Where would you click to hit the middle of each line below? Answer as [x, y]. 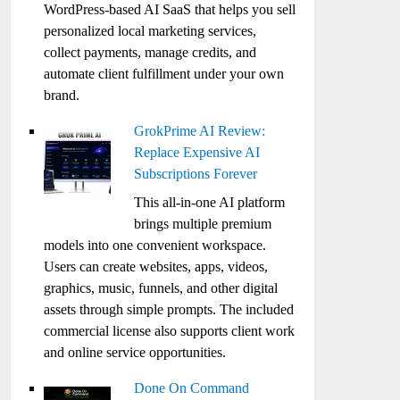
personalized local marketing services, [150, 31]
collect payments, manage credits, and [150, 52]
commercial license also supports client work [170, 331]
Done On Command [192, 388]
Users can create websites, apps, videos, [156, 267]
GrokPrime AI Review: [200, 131]
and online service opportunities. [135, 352]
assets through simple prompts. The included [169, 309]
